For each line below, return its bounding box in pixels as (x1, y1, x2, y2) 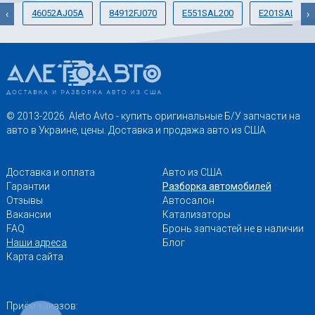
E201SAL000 (259, 7, 310, 18)
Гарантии (6, 180, 51, 192)
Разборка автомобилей (162, 180, 271, 192)
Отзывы (6, 194, 44, 206)
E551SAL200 (182, 7, 233, 18)
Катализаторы (162, 208, 231, 220)
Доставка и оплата (6, 166, 96, 178)
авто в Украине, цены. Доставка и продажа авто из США (6, 124, 266, 136)
